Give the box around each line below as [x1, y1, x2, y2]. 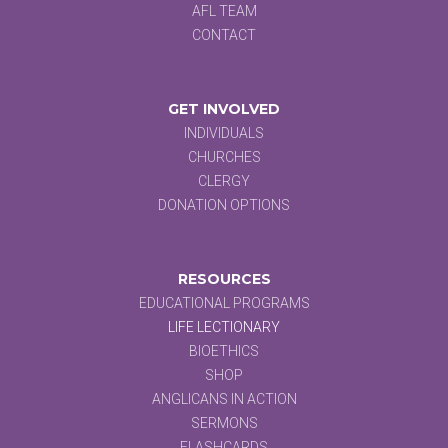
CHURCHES [187, 148, 261, 165]
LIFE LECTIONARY [168, 318, 280, 335]
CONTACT [192, 26, 256, 43]
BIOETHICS [189, 342, 259, 359]
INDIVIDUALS [184, 124, 264, 141]
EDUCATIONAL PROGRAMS [138, 294, 310, 311]
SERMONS [190, 414, 258, 431]
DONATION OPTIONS [158, 196, 290, 213]
